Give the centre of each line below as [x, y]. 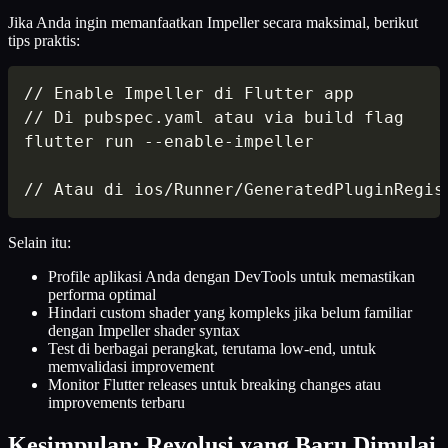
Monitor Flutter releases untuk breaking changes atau [214, 385]
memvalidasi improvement [131, 367]
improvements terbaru [116, 403]
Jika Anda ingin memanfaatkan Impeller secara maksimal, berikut [213, 23]
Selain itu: [39, 243]
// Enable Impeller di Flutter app [189, 94]
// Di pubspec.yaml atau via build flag [214, 118]
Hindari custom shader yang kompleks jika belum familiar [230, 313]
